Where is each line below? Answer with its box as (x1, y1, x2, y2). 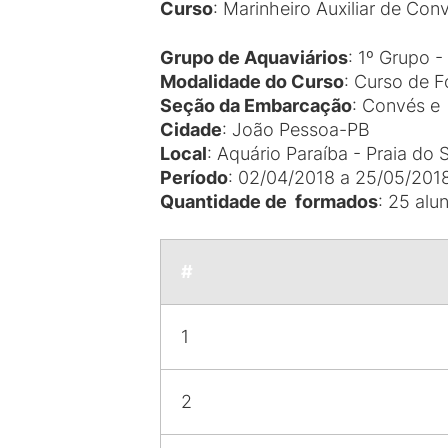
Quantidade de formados (160, 191, 378, 212)
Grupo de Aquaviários (160, 47, 348, 68)
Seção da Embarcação (160, 95, 352, 116)
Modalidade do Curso (160, 71, 344, 92)
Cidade (160, 119, 222, 140)
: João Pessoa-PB (222, 119, 370, 140)
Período (160, 167, 228, 188)
